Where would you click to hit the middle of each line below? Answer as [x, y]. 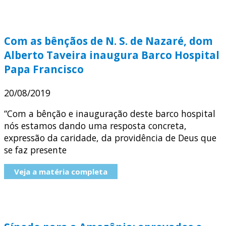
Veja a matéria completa [61, 172]
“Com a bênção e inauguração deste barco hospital [110, 114]
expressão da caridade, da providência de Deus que [110, 138]
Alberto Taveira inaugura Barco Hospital [112, 55]
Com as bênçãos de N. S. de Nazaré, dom [108, 41]
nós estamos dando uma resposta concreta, [95, 126]
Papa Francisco [44, 69]
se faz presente [35, 150]
